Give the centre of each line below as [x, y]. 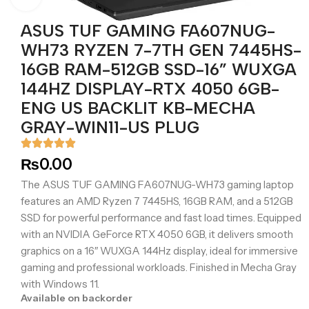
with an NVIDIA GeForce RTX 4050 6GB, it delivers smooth [157, 235]
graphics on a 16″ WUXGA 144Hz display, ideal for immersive [159, 251]
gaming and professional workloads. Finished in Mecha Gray [159, 268]
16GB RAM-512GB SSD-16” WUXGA [159, 70]
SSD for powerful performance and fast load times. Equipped [161, 218]
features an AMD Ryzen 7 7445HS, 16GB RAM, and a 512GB [157, 201]
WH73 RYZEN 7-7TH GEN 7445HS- [161, 50]
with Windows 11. [60, 284]
